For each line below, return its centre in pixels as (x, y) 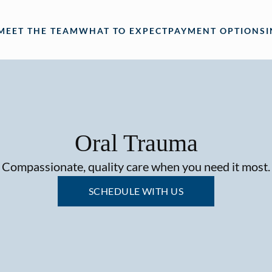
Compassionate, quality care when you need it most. (136, 166)
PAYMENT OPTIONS (217, 30)
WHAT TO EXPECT (124, 30)
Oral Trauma (136, 143)
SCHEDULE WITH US (136, 191)
